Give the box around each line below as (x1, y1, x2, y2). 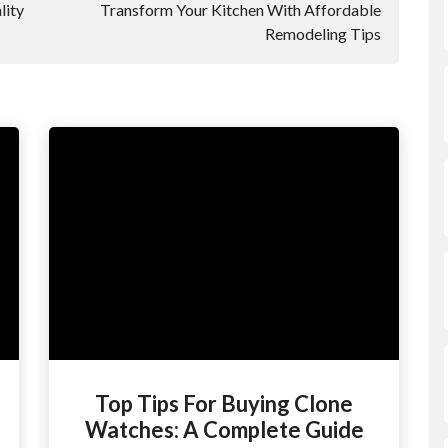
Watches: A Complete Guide (84, 416, 364, 444)
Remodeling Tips (265, 23, 381, 43)
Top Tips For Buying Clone (95, 390, 353, 418)
